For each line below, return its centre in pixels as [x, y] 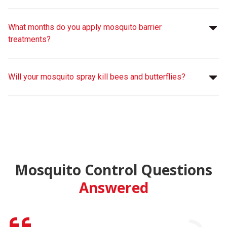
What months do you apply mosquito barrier [85, 27]
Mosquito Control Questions [113, 169]
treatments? [29, 39]
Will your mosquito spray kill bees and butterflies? [97, 77]
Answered [113, 187]
